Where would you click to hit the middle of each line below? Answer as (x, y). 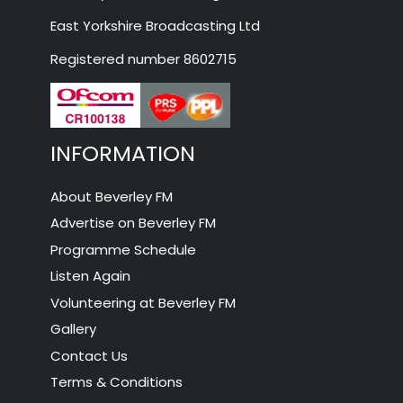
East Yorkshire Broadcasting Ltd (156, 26)
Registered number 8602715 (144, 59)
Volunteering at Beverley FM (143, 302)
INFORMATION (123, 154)
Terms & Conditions (117, 382)
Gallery (74, 329)
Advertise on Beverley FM (134, 223)
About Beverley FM (112, 196)
